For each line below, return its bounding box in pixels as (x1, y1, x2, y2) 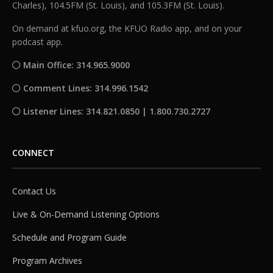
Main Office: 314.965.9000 (21, 59, 130, 71)
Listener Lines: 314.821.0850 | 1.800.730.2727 (21, 105, 211, 118)
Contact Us (12, 185, 56, 197)
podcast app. (12, 36, 63, 48)
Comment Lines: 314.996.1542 (21, 82, 149, 94)
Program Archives (12, 255, 82, 267)
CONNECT (12, 147, 54, 159)
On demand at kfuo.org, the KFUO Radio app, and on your (12, 23, 243, 35)
